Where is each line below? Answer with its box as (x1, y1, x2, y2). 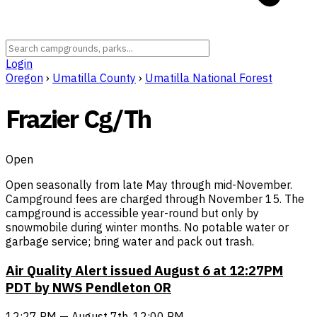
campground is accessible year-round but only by (6, 206, 259, 221)
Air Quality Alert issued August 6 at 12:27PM (6, 261, 283, 279)
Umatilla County (52, 71, 136, 85)
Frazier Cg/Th (6, 102, 151, 136)
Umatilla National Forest (145, 71, 272, 85)
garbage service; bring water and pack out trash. (6, 234, 254, 249)
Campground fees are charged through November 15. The (6, 192, 304, 207)
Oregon (6, 71, 43, 85)
